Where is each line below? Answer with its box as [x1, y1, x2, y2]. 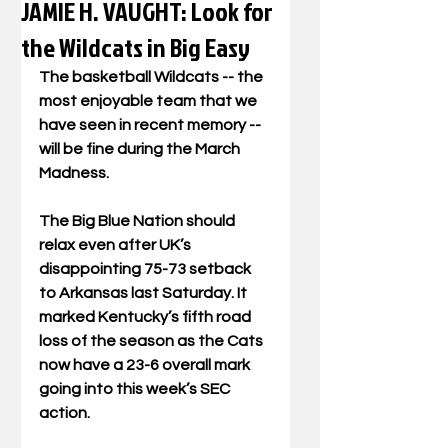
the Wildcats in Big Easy [21, 29, 250, 65]
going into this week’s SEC [39, 381, 233, 397]
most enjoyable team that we [39, 93, 260, 109]
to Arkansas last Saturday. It [39, 285, 250, 301]
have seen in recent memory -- [39, 117, 264, 133]
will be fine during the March [39, 141, 243, 157]
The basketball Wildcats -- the [39, 69, 266, 85]
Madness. [39, 165, 112, 181]
